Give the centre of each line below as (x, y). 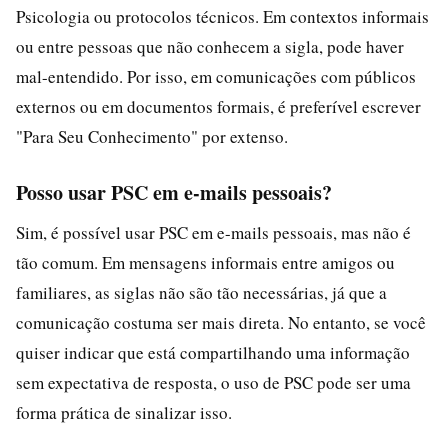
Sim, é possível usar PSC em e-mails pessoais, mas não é (213, 232)
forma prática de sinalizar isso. (124, 412)
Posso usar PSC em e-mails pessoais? (174, 192)
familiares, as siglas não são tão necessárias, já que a (201, 292)
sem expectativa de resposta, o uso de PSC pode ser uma (213, 382)
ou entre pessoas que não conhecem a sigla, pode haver (210, 46)
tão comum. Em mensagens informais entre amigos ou (205, 262)
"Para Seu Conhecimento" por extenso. (152, 136)
